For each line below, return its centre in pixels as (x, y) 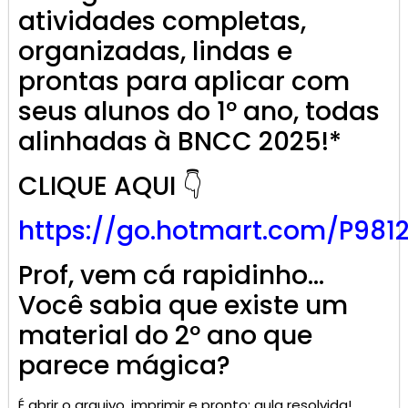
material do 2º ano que (165, 336)
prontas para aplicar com (184, 82)
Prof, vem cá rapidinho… (171, 276)
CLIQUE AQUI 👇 (110, 187)
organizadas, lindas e (155, 52)
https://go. (87, 231)
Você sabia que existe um (183, 306)
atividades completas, (162, 22)
